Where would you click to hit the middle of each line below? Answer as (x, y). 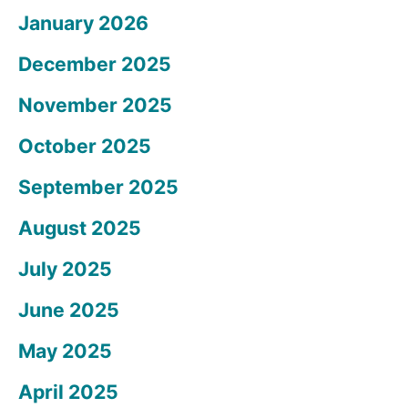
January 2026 (83, 23)
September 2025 (98, 187)
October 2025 (85, 146)
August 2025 (80, 228)
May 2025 (65, 351)
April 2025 (68, 392)
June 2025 (69, 310)
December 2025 (95, 64)
